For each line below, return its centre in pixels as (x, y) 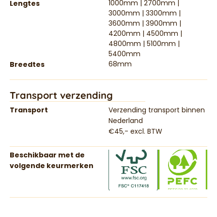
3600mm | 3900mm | (145, 23)
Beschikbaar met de (47, 155)
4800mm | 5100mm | (144, 43)
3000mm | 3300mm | (145, 13)
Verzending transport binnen (157, 110)
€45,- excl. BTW (135, 131)
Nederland (126, 120)
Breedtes (27, 64)
